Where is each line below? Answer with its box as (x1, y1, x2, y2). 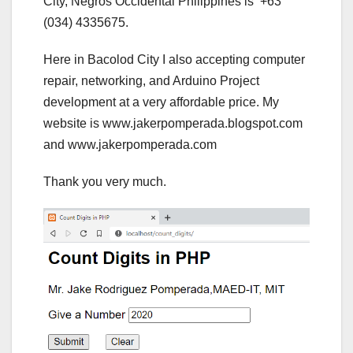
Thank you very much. (43, 175, 166, 189)
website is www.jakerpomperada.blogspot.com (43, 117, 303, 131)
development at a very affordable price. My (43, 95, 279, 110)
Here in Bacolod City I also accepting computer (43, 53, 305, 67)
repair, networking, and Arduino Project (43, 74, 259, 88)
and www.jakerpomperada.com (43, 138, 217, 152)
